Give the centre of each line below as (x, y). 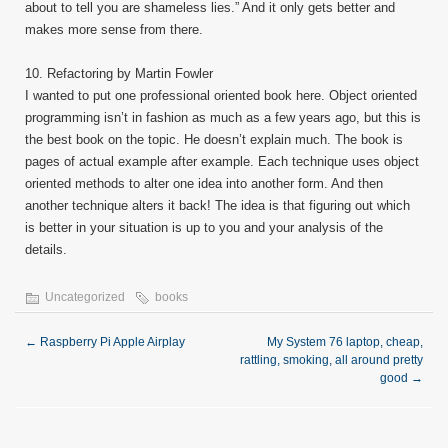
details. (46, 249)
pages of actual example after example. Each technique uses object (222, 161)
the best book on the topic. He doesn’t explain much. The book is (214, 139)
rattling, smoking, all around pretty (331, 360)
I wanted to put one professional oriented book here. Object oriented (221, 95)
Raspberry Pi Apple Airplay (111, 342)
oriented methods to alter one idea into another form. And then (204, 183)
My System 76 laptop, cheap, (345, 342)
